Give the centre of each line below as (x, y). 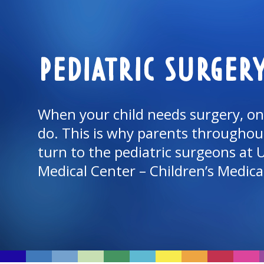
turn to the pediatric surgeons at (147, 152)
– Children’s (176, 171)
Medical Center (87, 171)
